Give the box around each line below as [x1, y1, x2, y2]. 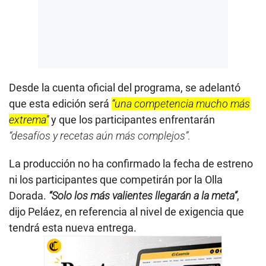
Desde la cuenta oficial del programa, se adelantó [9, 81, 240, 94]
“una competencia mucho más [112, 97, 250, 110]
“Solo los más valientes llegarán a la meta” [49, 189, 237, 202]
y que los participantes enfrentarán [49, 113, 215, 126]
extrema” [9, 113, 49, 126]
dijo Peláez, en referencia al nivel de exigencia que [9, 205, 244, 218]
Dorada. [9, 189, 49, 202]
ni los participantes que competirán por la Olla [9, 173, 223, 186]
